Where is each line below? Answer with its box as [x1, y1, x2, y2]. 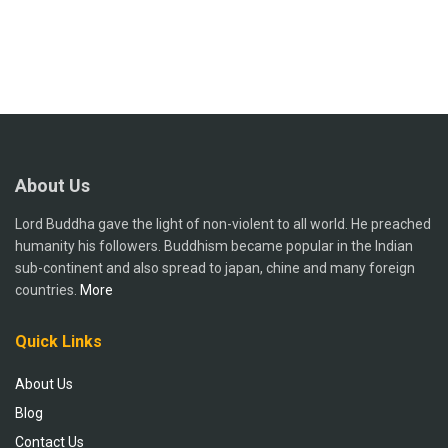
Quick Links [15, 331, 102, 351]
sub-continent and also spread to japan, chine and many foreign [15, 259, 415, 276]
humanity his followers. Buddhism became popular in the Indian [15, 237, 413, 254]
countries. [15, 281, 80, 298]
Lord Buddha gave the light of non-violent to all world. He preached [15, 215, 431, 232]
